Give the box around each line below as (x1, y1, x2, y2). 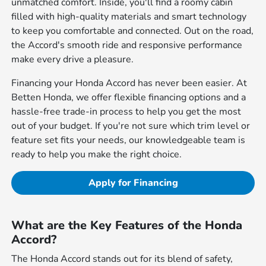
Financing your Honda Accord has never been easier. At (11, 76, 248, 90)
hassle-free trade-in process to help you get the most (11, 104, 242, 118)
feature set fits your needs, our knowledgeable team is (11, 133, 246, 147)
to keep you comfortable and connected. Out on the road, (11, 24, 254, 37)
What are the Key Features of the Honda (11, 217, 243, 233)
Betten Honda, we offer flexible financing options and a (11, 90, 246, 104)
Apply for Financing (88, 176, 178, 189)
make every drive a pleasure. (11, 52, 134, 66)
